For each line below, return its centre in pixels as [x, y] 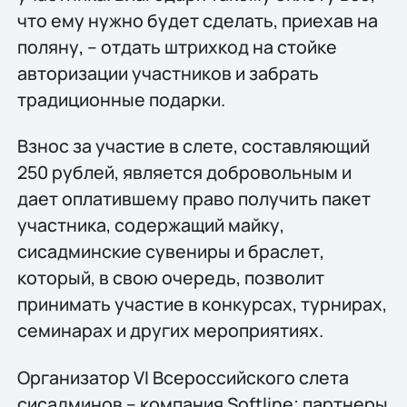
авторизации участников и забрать [168, 73]
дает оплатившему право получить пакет [194, 199]
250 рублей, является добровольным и [184, 173]
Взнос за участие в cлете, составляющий [193, 146]
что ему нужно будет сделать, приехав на [197, 20]
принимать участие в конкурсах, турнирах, [202, 304]
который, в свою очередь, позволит [170, 278]
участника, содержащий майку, [150, 225]
